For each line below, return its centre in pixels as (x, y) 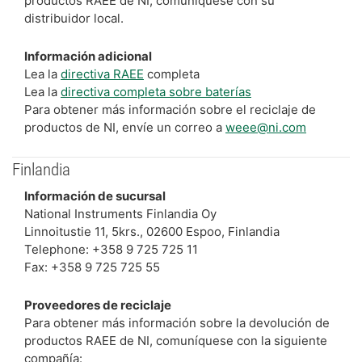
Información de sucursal (95, 196)
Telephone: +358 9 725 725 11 (111, 249)
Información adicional (88, 56)
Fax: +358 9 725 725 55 (92, 267)
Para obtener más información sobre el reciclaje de (170, 109)
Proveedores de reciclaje (98, 305)
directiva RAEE (102, 74)
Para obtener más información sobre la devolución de (177, 323)
